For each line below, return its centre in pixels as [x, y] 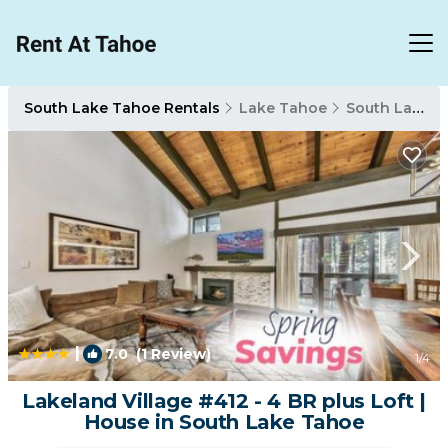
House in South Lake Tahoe [224, 422]
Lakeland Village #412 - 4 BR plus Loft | [224, 401]
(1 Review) [169, 354]
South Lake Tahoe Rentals [124, 108]
